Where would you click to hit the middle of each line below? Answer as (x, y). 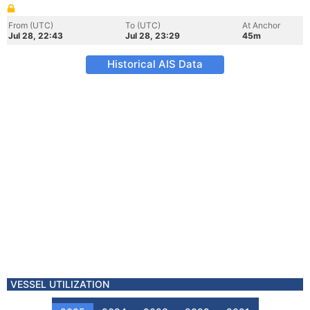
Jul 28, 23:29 (153, 36)
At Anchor (261, 25)
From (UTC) (31, 25)
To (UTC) (143, 25)
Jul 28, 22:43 (36, 36)
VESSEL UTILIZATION (60, 284)
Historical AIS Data (155, 64)
